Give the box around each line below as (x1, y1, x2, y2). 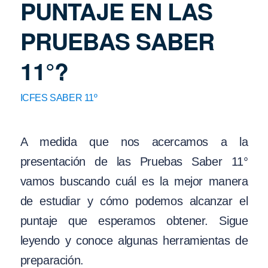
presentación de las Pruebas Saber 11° (20, 155, 248, 169)
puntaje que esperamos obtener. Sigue (20, 214, 248, 228)
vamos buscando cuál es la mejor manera (20, 175, 248, 188)
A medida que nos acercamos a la (20, 135, 248, 149)
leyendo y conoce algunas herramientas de (20, 234, 248, 248)
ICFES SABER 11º (20, 92, 98, 103)
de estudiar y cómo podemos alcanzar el (20, 194, 248, 208)
